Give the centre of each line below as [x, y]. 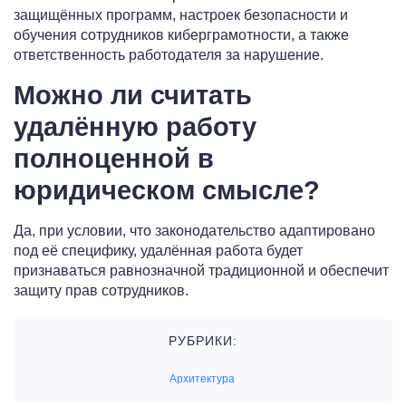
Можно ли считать [133, 96]
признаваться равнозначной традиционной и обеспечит [201, 271]
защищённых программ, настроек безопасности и [181, 15]
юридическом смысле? [167, 191]
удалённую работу [135, 127]
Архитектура [202, 379]
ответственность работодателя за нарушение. [169, 55]
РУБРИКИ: [203, 341]
